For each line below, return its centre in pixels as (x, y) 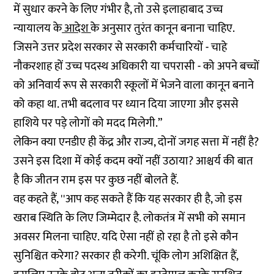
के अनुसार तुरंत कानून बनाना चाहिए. (163, 28)
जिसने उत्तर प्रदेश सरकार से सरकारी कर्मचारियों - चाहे (120, 47)
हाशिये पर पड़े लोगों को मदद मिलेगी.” (88, 123)
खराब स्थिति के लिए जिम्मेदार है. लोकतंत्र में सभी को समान (130, 218)
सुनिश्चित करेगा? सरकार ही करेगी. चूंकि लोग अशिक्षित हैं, (126, 256)
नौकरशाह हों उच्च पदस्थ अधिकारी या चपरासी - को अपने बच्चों (137, 66)
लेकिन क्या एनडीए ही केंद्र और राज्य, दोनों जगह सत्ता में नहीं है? (136, 142)
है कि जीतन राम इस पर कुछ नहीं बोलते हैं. (99, 180)
